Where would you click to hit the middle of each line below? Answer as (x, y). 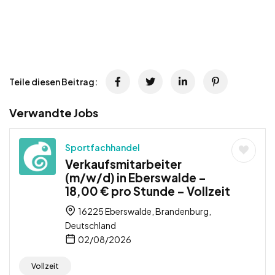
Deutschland (91, 225)
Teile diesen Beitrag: (53, 81)
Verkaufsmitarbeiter (123, 164)
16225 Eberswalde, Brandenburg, (144, 211)
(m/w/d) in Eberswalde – (136, 177)
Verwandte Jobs (54, 112)
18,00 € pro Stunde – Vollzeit (148, 191)
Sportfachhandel (103, 147)
